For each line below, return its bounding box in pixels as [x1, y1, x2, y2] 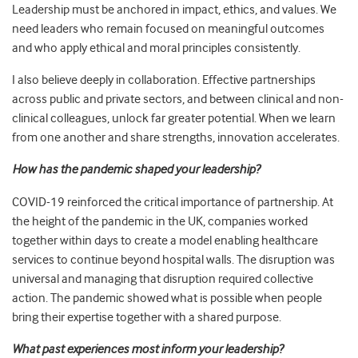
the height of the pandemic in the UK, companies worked [12, 214, 308, 229]
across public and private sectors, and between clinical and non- [12, 92, 344, 107]
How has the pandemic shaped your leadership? [12, 162, 260, 177]
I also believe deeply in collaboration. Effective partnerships [12, 73, 316, 88]
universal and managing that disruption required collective [12, 272, 313, 287]
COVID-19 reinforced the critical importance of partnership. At [12, 195, 333, 210]
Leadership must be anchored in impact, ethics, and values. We [12, 2, 336, 18]
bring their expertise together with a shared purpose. [12, 310, 281, 325]
